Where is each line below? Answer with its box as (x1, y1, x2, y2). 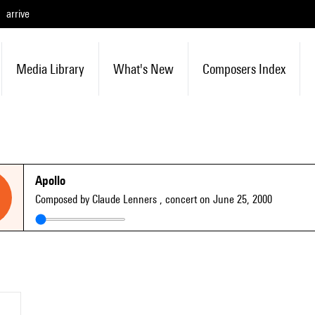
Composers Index (202, 61, 285, 77)
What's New (112, 61, 174, 77)
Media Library (15, 61, 84, 77)
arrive (6, 7, 30, 20)
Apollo (35, 173, 65, 188)
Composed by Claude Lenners (35, 193, 160, 206)
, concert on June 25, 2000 (160, 193, 272, 206)
